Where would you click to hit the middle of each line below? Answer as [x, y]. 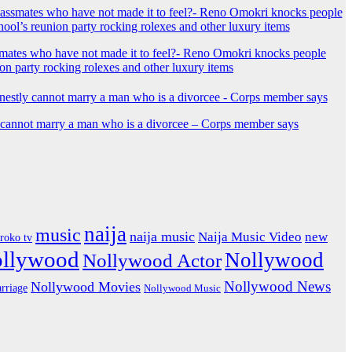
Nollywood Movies [86, 286]
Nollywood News [277, 286]
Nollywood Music [182, 288]
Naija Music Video [250, 236]
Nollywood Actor [152, 260]
